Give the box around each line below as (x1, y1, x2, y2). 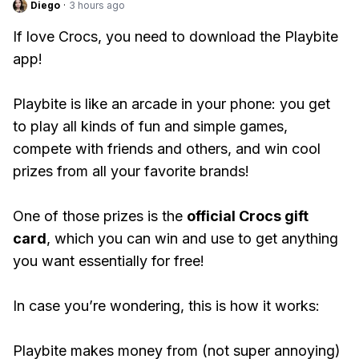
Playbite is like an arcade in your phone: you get (13, 95, 330, 112)
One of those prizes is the (13, 208, 187, 224)
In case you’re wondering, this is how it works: (13, 297, 324, 314)
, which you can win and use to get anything (46, 230, 338, 247)
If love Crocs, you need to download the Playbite (13, 28, 338, 45)
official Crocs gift (187, 208, 309, 224)
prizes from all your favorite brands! (13, 163, 249, 179)
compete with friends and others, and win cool (13, 140, 321, 157)
